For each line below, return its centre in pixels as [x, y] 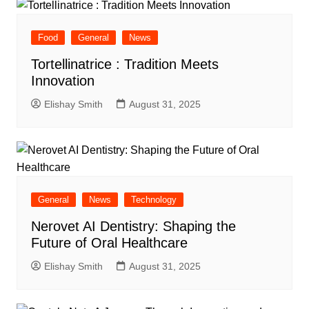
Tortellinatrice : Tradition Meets [124, 64]
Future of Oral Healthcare [109, 242]
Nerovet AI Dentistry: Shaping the [133, 226]
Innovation [62, 80]
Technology [153, 199]
